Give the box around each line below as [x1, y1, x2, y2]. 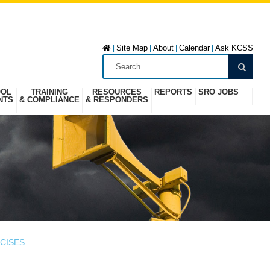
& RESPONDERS [86, 95, 148, 104]
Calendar [179, 43, 210, 52]
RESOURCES [92, 87, 142, 96]
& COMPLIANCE [19, 95, 80, 104]
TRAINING [31, 87, 68, 96]
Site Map [116, 43, 148, 52]
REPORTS [154, 87, 192, 96]
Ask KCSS [215, 43, 253, 52]
